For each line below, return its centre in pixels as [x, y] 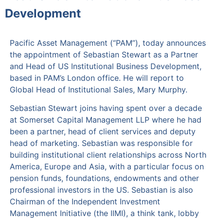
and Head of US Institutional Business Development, [106, 66]
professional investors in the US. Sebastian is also [101, 190]
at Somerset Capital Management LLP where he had [106, 120]
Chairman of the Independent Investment [85, 202]
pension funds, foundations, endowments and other [104, 178]
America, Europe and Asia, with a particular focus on [107, 167]
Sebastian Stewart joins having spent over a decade [106, 108]
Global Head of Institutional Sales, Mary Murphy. [99, 90]
